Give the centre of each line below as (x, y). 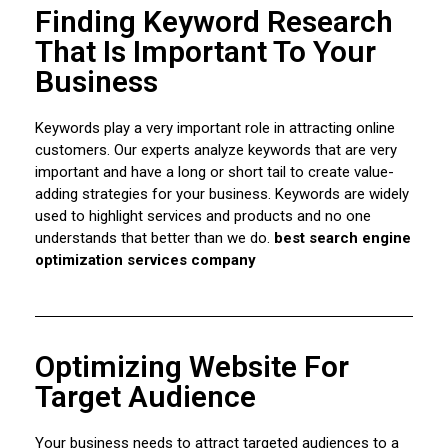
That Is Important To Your (205, 52)
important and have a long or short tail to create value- (214, 172)
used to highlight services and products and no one (203, 216)
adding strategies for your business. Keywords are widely (222, 194)
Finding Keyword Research (214, 22)
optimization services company (145, 260)
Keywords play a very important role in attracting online (215, 128)
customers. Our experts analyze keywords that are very (216, 150)
